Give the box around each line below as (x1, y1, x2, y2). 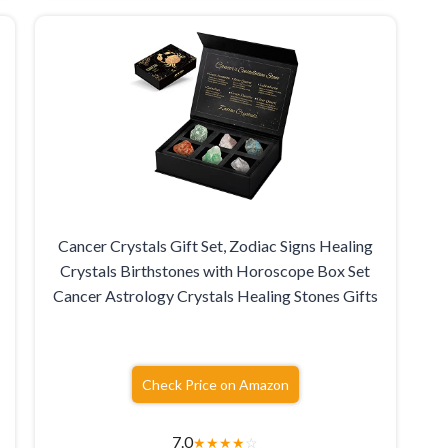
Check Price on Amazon (141, 376, 289, 394)
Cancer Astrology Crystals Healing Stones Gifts (52, 286, 378, 306)
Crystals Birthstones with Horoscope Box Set (60, 261, 371, 281)
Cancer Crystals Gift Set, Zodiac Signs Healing (57, 236, 373, 256)
